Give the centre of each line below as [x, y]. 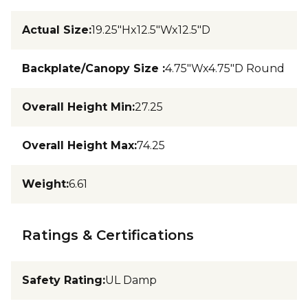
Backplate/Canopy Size [92, 68]
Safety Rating [62, 280]
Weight [44, 184]
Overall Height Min [77, 107]
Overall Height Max [78, 145]
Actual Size [55, 30]
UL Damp [131, 280]
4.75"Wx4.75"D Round [225, 68]
